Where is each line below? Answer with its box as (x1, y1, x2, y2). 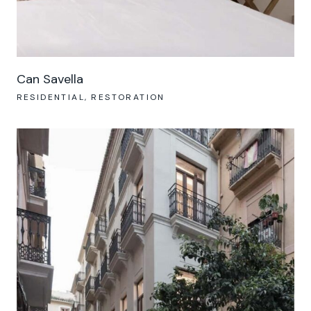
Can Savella (16, 70, 83, 87)
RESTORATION (91, 91, 165, 103)
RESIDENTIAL (16, 91, 85, 103)
